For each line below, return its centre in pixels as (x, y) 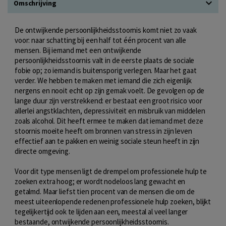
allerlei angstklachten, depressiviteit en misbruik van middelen (110, 111)
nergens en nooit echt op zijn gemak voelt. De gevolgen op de (110, 91)
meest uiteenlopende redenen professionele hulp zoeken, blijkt (113, 202)
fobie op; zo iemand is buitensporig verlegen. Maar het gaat (106, 70)
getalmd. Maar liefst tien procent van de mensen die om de (105, 191)
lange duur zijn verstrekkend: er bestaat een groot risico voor (109, 101)
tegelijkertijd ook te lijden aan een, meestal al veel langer (101, 212)
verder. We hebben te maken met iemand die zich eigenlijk (103, 80)
